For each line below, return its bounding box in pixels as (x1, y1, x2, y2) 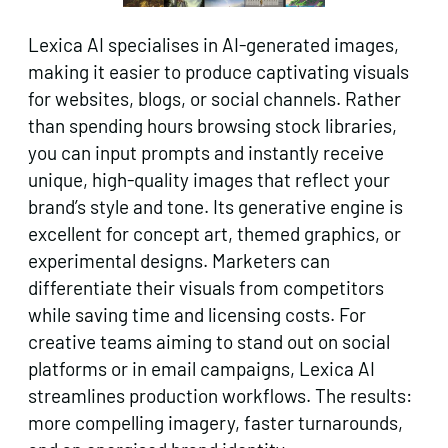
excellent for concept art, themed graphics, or (28, 221, 401, 245)
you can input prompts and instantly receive (28, 140, 384, 164)
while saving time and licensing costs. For (28, 302, 366, 326)
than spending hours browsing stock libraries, (28, 113, 397, 137)
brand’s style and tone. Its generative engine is (28, 194, 403, 218)
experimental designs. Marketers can (28, 248, 330, 272)
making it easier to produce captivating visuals (28, 59, 409, 83)
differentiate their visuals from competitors (28, 275, 384, 299)
